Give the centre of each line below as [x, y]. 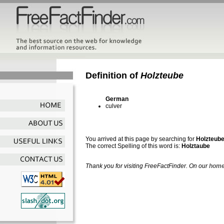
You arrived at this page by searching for [141, 139]
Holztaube [196, 146]
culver [114, 106]
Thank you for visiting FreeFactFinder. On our [147, 166]
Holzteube [162, 75]
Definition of [113, 75]
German [117, 99]
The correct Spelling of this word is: [133, 146]
